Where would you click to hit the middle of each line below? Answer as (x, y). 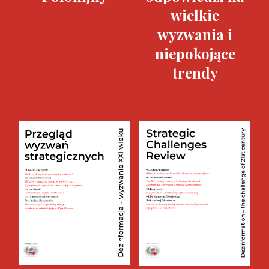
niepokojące (195, 53)
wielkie (195, 15)
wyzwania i (195, 34)
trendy (195, 73)
